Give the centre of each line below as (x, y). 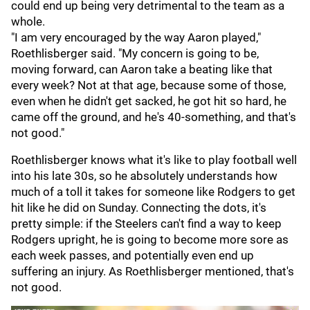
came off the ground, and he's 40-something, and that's (154, 117)
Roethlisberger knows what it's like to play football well (154, 160)
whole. (28, 21)
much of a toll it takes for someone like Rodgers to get (153, 192)
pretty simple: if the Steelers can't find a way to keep (146, 224)
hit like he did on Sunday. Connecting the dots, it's (139, 208)
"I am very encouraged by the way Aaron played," (136, 37)
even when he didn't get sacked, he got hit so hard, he (149, 101)
